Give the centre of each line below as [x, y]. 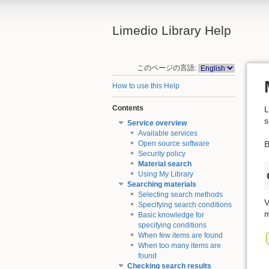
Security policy [162, 154]
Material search [165, 164]
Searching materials [162, 185]
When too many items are [179, 246]
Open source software [174, 144]
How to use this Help [146, 86]
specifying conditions [172, 225]
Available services [168, 134]
